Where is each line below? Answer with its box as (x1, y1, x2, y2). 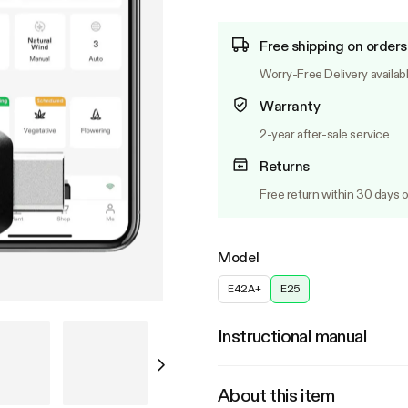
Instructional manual (218, 325, 366, 348)
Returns (260, 158, 310, 175)
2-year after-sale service (260, 127, 390, 141)
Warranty (260, 97, 321, 115)
